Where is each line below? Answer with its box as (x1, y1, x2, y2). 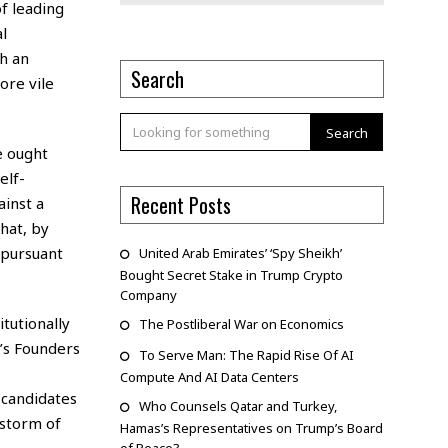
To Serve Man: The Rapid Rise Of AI (138, 346, 354, 365)
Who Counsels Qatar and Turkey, (138, 397, 337, 416)
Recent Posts (130, 190, 231, 221)
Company (119, 286, 177, 305)
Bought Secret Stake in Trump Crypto (119, 266, 343, 285)
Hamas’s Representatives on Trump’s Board (119, 419, 383, 438)
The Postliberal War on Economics (138, 315, 344, 334)
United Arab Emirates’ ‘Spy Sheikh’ (138, 244, 342, 263)
